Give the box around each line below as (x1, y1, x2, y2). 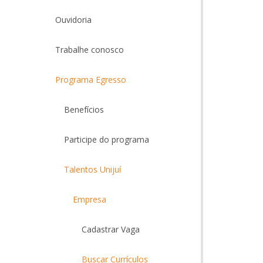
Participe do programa (63, 134, 149, 145)
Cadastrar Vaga (81, 224, 140, 235)
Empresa (72, 194, 106, 205)
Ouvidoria (55, 14, 92, 25)
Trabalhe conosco (55, 44, 124, 55)
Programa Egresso (55, 74, 126, 85)
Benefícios (63, 104, 104, 115)
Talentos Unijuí (63, 164, 121, 175)
